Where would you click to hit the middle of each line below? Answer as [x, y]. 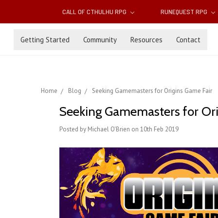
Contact [188, 39]
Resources [146, 39]
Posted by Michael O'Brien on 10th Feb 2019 [119, 129]
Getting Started [45, 39]
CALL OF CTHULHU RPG [95, 12]
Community [100, 39]
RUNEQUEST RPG [184, 12]
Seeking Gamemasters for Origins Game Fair [152, 91]
